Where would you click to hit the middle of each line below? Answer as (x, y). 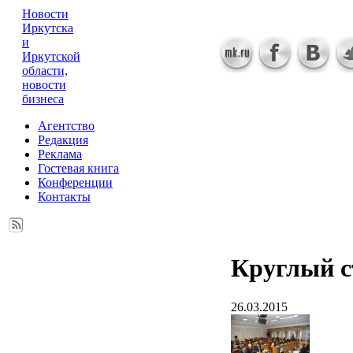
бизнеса (43, 99)
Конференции (75, 182)
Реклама (60, 154)
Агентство (66, 126)
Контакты (64, 197)
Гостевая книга (78, 168)
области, (45, 71)
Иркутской (51, 56)
